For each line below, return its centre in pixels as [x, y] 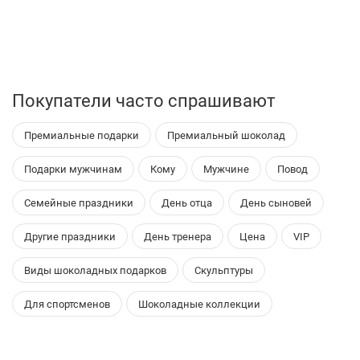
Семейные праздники [79, 202]
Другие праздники [70, 236]
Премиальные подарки [82, 135]
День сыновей [276, 202]
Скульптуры [224, 270]
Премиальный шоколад [226, 135]
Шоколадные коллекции [199, 303]
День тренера [178, 236]
